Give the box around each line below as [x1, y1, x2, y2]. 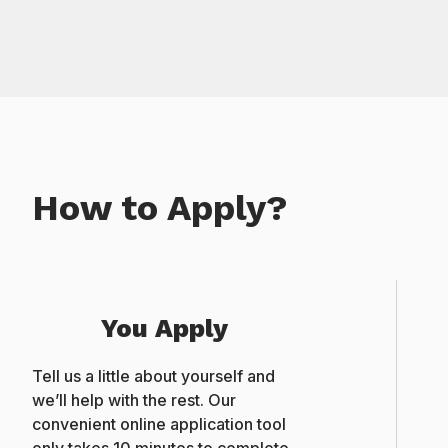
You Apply [101, 313, 229, 344]
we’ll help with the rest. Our [32, 390, 236, 411]
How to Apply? [32, 187, 288, 230]
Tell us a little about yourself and [32, 366, 275, 387]
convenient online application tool [32, 414, 286, 435]
